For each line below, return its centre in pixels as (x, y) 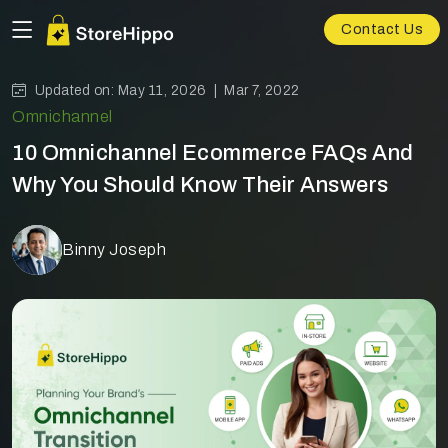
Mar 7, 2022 (262, 90)
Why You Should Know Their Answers (200, 185)
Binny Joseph (114, 249)
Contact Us (382, 30)
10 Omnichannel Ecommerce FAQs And (213, 153)
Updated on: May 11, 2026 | (129, 90)
